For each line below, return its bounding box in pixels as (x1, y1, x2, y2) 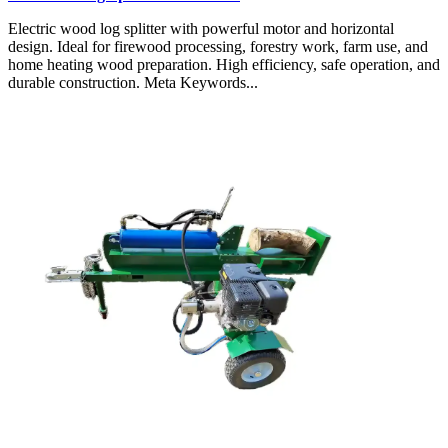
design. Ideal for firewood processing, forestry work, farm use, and (8, 37, 428, 55)
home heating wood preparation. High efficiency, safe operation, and (8, 55, 440, 73)
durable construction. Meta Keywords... (8, 73, 258, 91)
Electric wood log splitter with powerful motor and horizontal (8, 19, 394, 37)
